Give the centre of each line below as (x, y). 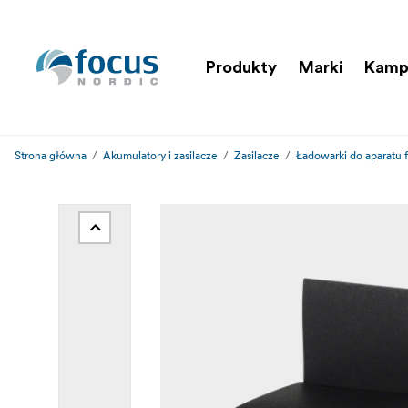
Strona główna (51, 155)
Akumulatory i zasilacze (160, 155)
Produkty (241, 67)
